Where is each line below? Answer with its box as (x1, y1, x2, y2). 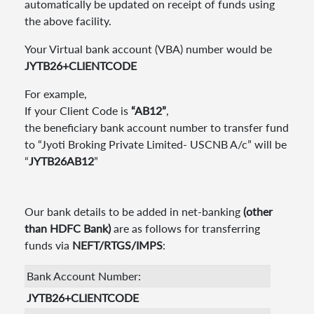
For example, (25, 87, 87, 100)
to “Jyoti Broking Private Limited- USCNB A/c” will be (25, 137, 287, 151)
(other (243, 205, 273, 218)
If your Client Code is (25, 104, 131, 117)
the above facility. (25, 14, 111, 27)
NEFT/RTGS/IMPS (72, 238, 163, 252)
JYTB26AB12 (29, 154, 94, 168)
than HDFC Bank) (25, 221, 111, 235)
